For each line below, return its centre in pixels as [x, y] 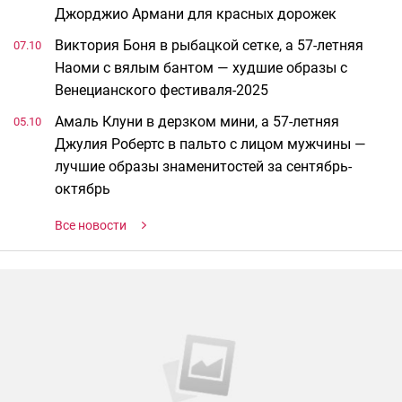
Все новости [91, 226]
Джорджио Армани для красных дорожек [196, 14]
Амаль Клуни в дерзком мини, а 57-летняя [197, 122]
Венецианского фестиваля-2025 [162, 91]
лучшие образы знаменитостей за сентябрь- [203, 167]
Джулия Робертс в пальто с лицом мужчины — [210, 144]
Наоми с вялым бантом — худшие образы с [201, 68]
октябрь [83, 189]
